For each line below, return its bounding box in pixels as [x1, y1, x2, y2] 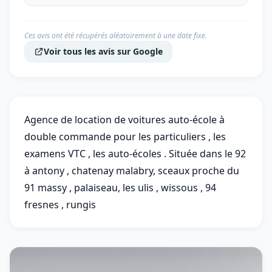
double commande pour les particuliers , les [24, 130, 226, 143]
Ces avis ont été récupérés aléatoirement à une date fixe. [24, 30, 207, 41]
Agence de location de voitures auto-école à [24, 113, 225, 126]
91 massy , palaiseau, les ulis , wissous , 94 [24, 181, 216, 194]
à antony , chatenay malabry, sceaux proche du [24, 164, 239, 177]
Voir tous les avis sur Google [44, 46, 163, 57]
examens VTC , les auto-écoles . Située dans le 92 [24, 147, 246, 160]
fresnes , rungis [24, 198, 96, 211]
